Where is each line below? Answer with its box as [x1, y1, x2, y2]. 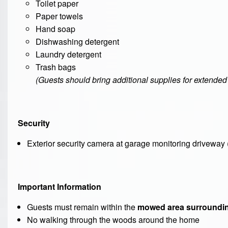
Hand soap [36, 23, 76, 35]
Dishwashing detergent [36, 36, 120, 48]
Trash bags [36, 61, 76, 73]
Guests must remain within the [26, 201, 137, 213]
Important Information [18, 181, 101, 193]
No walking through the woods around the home [26, 214, 199, 226]
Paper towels [36, 10, 83, 22]
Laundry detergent [36, 48, 102, 61]
